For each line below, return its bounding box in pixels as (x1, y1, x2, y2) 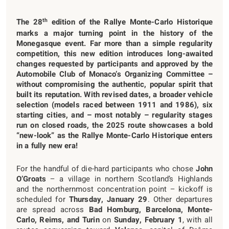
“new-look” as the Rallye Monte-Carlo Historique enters (16, 129, 213, 141)
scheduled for (16, 193, 69, 205)
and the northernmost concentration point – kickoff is (16, 183, 213, 195)
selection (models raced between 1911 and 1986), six (16, 99, 213, 110)
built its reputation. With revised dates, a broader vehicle (16, 88, 213, 100)
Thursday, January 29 (68, 193, 148, 205)
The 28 (16, 16, 43, 28)
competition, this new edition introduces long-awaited (16, 48, 213, 59)
